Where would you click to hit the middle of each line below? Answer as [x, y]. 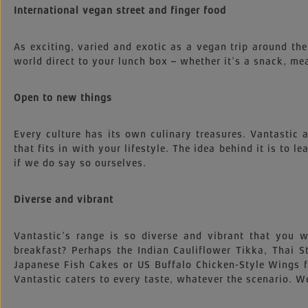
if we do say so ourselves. [80, 163]
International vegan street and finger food [120, 10]
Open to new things [63, 98]
